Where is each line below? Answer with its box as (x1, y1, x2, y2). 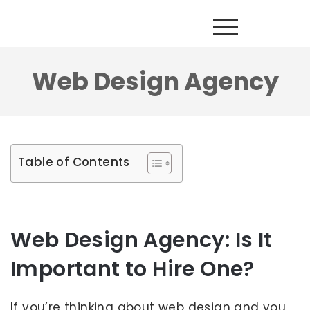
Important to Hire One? (10, 255, 255, 284)
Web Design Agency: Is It (10, 226, 273, 255)
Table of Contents (18, 154, 130, 171)
